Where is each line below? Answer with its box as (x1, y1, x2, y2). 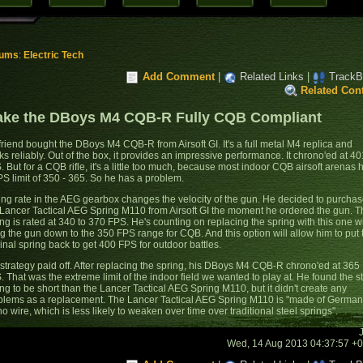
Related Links (240, 70, 304, 83)
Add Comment (143, 70, 215, 83)
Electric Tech (23, 49, 83, 62)
